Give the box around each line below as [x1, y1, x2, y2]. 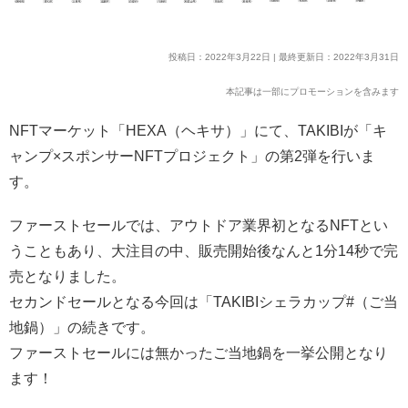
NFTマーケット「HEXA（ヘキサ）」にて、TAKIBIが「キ [9, 122, 387, 138]
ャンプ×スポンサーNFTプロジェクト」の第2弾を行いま [9, 148, 375, 164]
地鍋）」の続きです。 [9, 319, 155, 335]
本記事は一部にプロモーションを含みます [226, 86, 399, 97]
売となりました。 [9, 268, 126, 284]
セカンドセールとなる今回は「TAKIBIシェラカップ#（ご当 [9, 293, 398, 310]
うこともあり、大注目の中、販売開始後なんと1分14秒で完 [9, 242, 398, 259]
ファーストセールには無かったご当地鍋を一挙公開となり [9, 344, 388, 361]
